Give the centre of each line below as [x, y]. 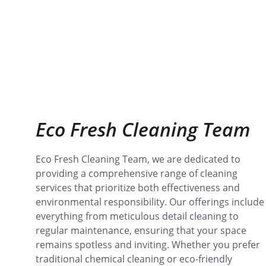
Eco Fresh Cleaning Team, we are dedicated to [139, 159]
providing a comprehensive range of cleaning [138, 173]
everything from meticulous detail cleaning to [138, 216]
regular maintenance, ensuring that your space [142, 230]
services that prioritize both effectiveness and [139, 188]
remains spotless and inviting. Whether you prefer [149, 245]
